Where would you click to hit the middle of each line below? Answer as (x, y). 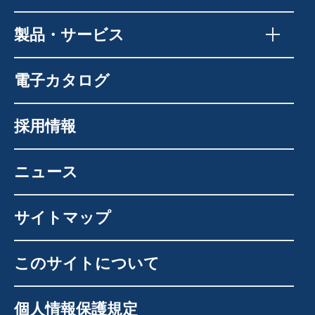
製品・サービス (69, 34)
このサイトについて (87, 263)
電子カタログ (62, 80)
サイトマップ (63, 217)
